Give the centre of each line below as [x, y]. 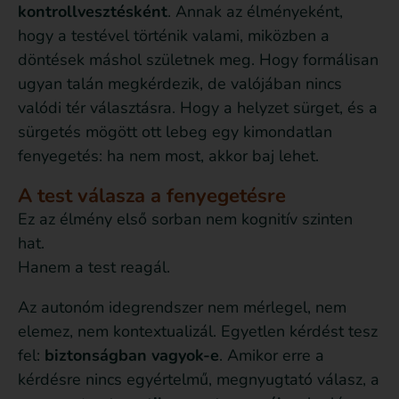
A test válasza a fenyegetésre [152, 196]
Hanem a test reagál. [94, 268]
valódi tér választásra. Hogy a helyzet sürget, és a [198, 108]
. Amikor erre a [272, 356]
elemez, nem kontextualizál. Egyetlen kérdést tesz [198, 332]
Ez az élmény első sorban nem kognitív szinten [185, 220]
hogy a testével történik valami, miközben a [174, 36]
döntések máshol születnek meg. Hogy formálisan [198, 60]
